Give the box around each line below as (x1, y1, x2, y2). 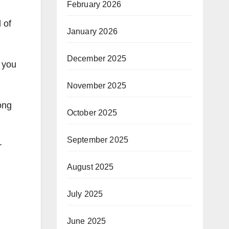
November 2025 (66, 81, 127, 90)
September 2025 (66, 135, 129, 144)
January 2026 (66, 27, 118, 36)
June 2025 (66, 216, 106, 225)
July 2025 (66, 189, 103, 198)
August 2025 (66, 162, 114, 171)
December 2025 (66, 54, 127, 63)
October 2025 (66, 108, 117, 117)
